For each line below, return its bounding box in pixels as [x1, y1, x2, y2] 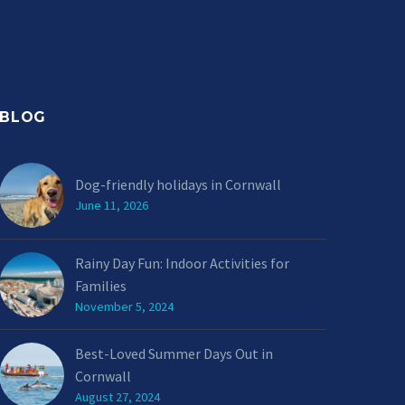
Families [75, 277, 127, 295]
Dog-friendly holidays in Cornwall [75, 175, 281, 193]
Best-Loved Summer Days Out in [75, 344, 273, 363]
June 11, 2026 [75, 197, 148, 213]
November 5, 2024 [75, 298, 174, 315]
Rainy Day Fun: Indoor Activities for [75, 254, 289, 272]
